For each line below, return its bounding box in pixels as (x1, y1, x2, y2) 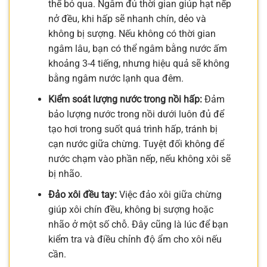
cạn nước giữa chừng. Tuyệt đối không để (48, 138, 224, 150)
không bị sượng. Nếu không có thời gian (48, 28, 216, 40)
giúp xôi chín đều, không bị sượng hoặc (48, 203, 213, 215)
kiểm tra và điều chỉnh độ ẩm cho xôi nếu (48, 233, 222, 245)
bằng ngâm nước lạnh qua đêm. (48, 73, 184, 85)
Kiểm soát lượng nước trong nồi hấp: (48, 94, 202, 105)
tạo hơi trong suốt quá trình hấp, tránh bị (48, 123, 218, 135)
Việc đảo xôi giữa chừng (116, 188, 222, 200)
